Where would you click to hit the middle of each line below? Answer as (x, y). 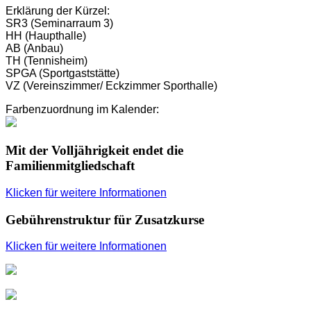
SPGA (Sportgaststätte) (62, 74)
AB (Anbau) (34, 49)
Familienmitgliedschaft (70, 166)
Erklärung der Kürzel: (58, 11)
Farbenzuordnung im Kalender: (82, 110)
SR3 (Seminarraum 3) (59, 24)
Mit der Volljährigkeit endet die (94, 151)
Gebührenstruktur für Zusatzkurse (105, 219)
